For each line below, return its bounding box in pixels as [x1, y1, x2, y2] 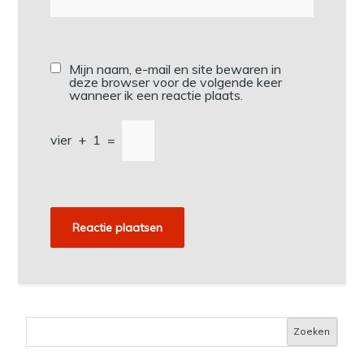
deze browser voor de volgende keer [69, 73, 283, 90]
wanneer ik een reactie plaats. [69, 86, 244, 103]
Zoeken [293, 325, 331, 338]
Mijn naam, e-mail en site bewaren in [69, 60, 282, 77]
